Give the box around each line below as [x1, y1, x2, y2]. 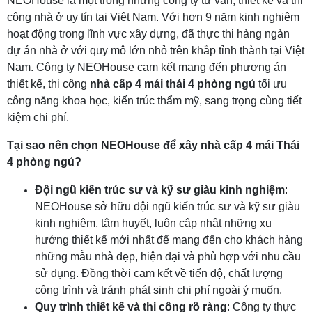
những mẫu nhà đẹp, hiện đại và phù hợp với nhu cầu [35, 251, 301, 263]
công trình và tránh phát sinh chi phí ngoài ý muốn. [35, 284, 282, 296]
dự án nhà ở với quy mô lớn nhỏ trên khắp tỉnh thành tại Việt [7, 45, 304, 56]
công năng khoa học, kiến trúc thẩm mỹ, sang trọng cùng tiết [7, 95, 302, 107]
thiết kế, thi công [7, 78, 90, 90]
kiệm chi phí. [7, 111, 69, 123]
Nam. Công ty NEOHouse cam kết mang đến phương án [7, 61, 286, 73]
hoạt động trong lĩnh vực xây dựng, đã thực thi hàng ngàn [7, 28, 290, 40]
